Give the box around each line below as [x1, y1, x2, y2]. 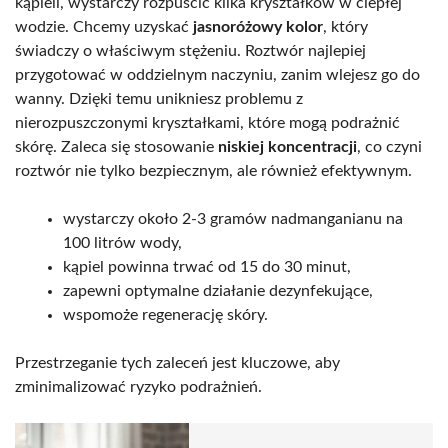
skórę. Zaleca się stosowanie [15, 139, 218, 156]
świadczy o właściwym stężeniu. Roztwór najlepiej [15, 43, 366, 60]
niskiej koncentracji [218, 139, 357, 156]
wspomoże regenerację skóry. [63, 307, 268, 324]
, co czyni [357, 139, 422, 156]
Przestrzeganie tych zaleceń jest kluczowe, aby [15, 355, 340, 372]
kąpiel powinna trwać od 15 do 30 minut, [63, 259, 351, 276]
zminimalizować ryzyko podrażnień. [15, 379, 262, 396]
